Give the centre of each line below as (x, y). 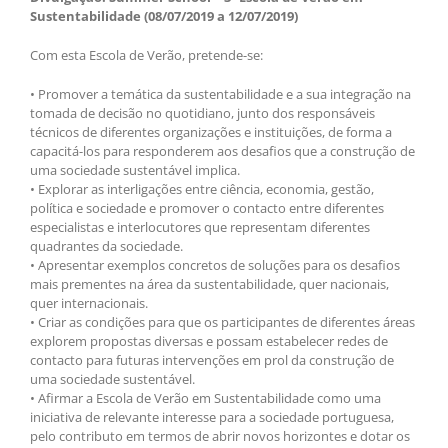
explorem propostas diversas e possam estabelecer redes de (209, 340)
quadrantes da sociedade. (106, 245)
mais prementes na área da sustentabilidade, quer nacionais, (209, 283)
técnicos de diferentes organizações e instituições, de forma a (211, 131)
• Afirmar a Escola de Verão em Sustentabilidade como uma (205, 397)
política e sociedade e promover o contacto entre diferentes (207, 207)
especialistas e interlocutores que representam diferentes (200, 226)
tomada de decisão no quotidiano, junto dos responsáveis (202, 112)
